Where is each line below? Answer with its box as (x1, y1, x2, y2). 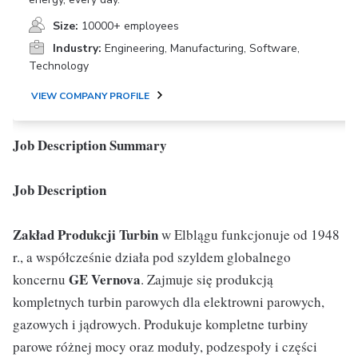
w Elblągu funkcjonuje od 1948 (158, 225, 340, 244)
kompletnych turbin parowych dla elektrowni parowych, (13, 292, 324, 311)
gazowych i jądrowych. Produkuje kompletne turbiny (13, 315, 308, 333)
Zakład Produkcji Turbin (13, 225, 158, 245)
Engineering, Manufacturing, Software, (105, 41, 300, 56)
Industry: (53, 41, 101, 56)
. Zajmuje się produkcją (141, 270, 273, 288)
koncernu (13, 270, 69, 288)
